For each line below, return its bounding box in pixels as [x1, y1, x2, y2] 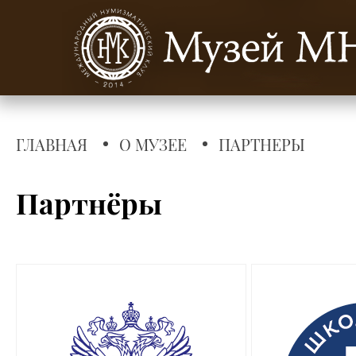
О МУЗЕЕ [119, 133, 187, 156]
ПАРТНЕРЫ [219, 133, 305, 156]
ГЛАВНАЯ [16, 133, 87, 156]
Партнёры [16, 184, 162, 222]
